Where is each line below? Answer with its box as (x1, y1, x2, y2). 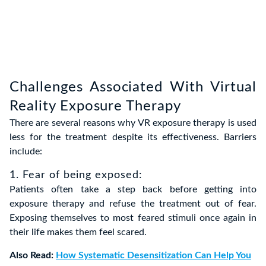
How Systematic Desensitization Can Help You (56, 251, 251, 261)
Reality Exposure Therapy (9, 99, 182, 114)
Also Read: (9, 251, 56, 261)
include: (9, 147, 42, 157)
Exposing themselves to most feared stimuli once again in (9, 213, 256, 223)
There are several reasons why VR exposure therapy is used (9, 118, 256, 128)
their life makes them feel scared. (9, 227, 147, 237)
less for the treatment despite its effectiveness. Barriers (9, 132, 256, 142)
